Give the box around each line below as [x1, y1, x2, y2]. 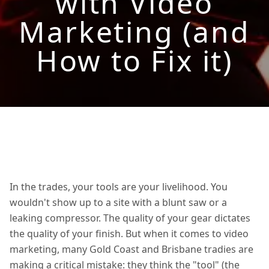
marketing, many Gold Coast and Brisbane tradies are [10, 243, 253, 256]
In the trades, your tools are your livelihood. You [10, 180, 228, 193]
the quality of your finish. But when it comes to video [10, 227, 249, 240]
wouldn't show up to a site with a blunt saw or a [10, 196, 227, 209]
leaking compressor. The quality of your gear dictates [10, 211, 250, 225]
